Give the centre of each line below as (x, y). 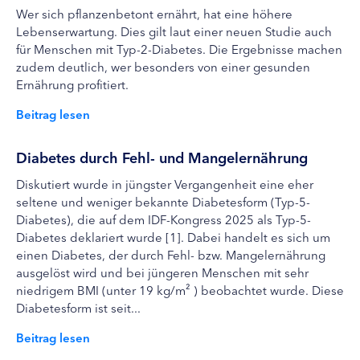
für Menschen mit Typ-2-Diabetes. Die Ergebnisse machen (179, 49)
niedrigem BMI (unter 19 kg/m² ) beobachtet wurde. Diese (180, 290)
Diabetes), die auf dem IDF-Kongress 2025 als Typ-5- (164, 219)
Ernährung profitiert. (72, 84)
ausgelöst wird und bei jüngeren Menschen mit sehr (162, 272)
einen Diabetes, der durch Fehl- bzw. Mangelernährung (171, 254)
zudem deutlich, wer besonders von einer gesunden (163, 66)
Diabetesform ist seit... (78, 307)
